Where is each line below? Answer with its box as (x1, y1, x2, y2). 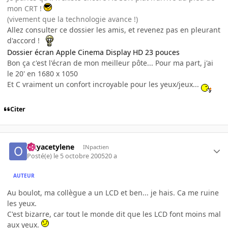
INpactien (82, 142, 109, 151)
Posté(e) (27, 152, 54, 161)
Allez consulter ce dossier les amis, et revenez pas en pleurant (7, 25, 220, 35)
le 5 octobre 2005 (53, 152, 105, 161)
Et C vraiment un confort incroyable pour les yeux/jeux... (7, 79, 201, 90)
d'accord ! (7, 36, 42, 46)
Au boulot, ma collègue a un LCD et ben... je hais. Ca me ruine (7, 188, 219, 198)
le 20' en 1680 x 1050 (7, 69, 78, 79)
